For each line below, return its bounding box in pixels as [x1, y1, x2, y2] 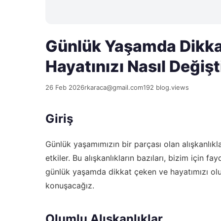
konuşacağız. [45, 181, 94, 190]
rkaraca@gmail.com [84, 83, 143, 91]
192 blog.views [143, 83, 189, 91]
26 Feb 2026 [45, 83, 84, 91]
